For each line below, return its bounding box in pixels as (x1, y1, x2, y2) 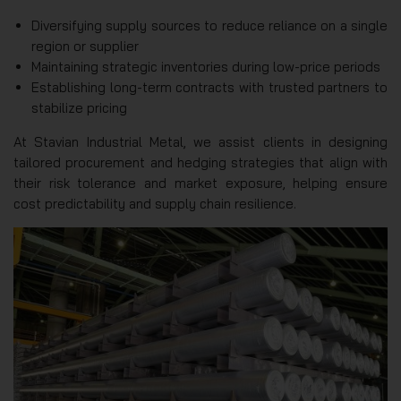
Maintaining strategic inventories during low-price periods (31, 58, 380, 76)
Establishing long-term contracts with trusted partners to (31, 79, 388, 97)
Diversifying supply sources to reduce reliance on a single (31, 17, 388, 35)
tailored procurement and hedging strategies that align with (13, 154, 388, 172)
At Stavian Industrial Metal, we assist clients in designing (13, 133, 388, 151)
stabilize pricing (31, 99, 127, 117)
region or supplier (31, 38, 139, 55)
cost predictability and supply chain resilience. (13, 195, 296, 213)
